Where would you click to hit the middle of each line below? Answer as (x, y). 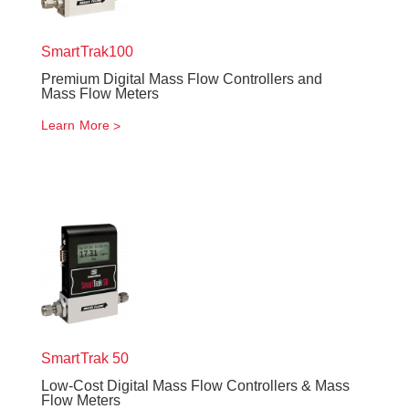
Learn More (75, 125)
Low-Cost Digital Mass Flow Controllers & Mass (195, 386)
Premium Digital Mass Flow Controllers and (182, 79)
